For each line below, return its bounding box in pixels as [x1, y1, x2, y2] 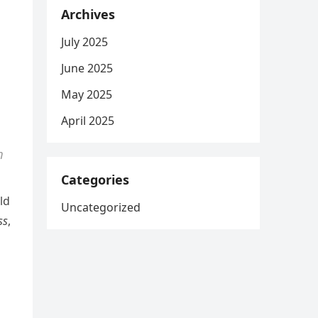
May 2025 [61, 87, 112, 102]
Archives [61, 6, 115, 23]
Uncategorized [61, 199, 141, 215]
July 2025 [61, 34, 108, 50]
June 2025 [61, 60, 113, 76]
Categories [61, 171, 129, 188]
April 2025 [61, 113, 114, 128]
